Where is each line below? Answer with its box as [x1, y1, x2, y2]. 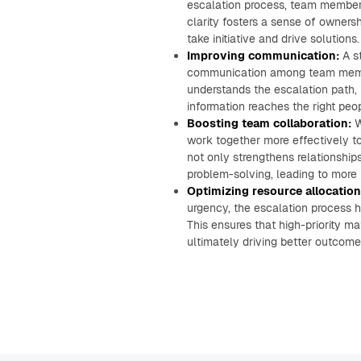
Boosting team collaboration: [187, 116, 351, 131]
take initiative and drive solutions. [187, 31, 359, 46]
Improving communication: [187, 48, 339, 63]
